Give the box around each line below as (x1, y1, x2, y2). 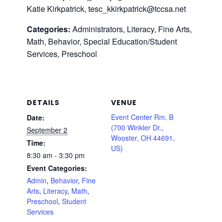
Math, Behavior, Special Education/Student (27, 36, 177, 47)
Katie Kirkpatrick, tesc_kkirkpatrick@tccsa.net (27, 3, 186, 14)
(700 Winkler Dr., (111, 122, 164, 132)
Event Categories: (27, 163, 87, 173)
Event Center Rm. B (111, 112, 173, 122)
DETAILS (27, 98, 59, 108)
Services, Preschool (27, 48, 97, 59)
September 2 (27, 125, 67, 135)
